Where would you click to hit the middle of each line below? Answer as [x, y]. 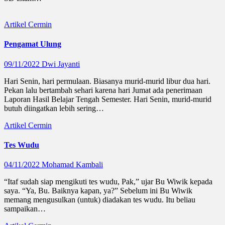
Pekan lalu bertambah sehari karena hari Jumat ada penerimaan [103, 90]
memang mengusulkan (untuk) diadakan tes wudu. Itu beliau [100, 200]
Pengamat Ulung [33, 44]
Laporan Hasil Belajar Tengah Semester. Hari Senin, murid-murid [108, 99]
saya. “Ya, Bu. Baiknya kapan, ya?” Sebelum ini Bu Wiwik [98, 191]
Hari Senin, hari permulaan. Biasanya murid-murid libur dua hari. [107, 81]
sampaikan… [25, 209]
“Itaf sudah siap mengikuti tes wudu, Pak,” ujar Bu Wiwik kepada [108, 182]
